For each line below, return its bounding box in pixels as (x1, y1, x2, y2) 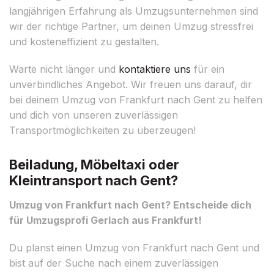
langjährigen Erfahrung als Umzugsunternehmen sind (9, 4, 258, 17)
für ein (191, 62, 224, 75)
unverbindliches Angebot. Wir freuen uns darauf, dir (9, 78, 252, 91)
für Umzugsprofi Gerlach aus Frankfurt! (9, 213, 202, 226)
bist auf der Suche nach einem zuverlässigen (9, 256, 218, 269)
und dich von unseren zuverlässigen (9, 108, 178, 121)
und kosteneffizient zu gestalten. (9, 35, 159, 48)
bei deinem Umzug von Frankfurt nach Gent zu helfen (9, 93, 262, 106)
